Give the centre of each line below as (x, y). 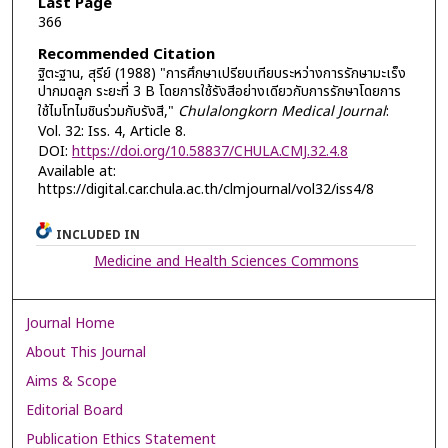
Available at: (76, 172)
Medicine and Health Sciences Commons (226, 262)
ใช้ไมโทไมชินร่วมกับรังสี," (107, 112)
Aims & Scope (72, 382)
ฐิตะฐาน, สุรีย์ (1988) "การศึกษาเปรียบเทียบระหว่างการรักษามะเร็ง (221, 74)
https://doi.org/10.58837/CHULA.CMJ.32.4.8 (209, 152)
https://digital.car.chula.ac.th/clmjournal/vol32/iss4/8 (205, 190)
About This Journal (86, 353)
